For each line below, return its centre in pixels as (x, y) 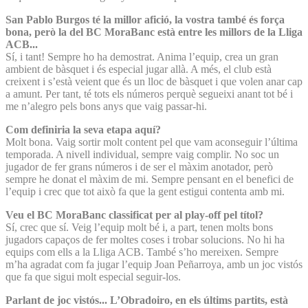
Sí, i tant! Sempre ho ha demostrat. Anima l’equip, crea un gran (142, 56)
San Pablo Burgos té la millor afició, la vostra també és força (145, 19)
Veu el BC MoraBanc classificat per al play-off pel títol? (134, 214)
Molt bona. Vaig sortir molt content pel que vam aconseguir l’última (152, 142)
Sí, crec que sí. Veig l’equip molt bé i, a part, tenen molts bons (139, 227)
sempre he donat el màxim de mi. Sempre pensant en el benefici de (150, 179)
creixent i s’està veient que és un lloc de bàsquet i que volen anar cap (154, 81)
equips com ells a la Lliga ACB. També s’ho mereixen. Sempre (142, 252)
